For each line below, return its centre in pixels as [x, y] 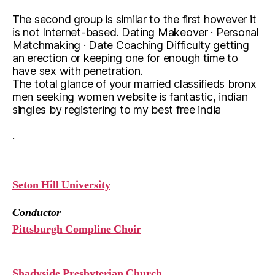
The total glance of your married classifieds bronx [134, 84]
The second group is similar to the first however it [134, 19]
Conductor [37, 213]
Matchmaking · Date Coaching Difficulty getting [131, 45]
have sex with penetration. [77, 71]
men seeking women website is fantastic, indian [130, 97]
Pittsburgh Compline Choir [77, 229]
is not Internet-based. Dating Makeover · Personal [136, 32]
